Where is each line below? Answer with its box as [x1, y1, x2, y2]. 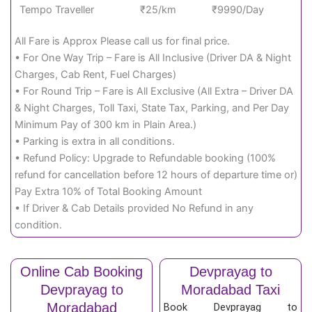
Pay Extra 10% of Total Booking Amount [15, 185, 202, 198]
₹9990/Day [212, 3, 265, 16]
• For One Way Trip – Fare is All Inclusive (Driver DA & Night [15, 52, 291, 65]
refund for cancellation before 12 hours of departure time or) [15, 169, 297, 182]
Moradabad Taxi [181, 282, 280, 298]
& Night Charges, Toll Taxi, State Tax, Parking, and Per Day [15, 102, 289, 115]
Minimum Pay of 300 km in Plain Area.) [15, 118, 196, 132]
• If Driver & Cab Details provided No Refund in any [15, 202, 253, 215]
